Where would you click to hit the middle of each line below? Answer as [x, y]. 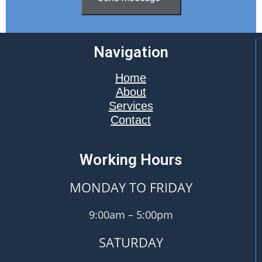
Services [131, 106]
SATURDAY [131, 242]
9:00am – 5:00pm [131, 215]
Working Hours [131, 160]
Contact [131, 120]
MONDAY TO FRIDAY [131, 187]
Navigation [131, 52]
